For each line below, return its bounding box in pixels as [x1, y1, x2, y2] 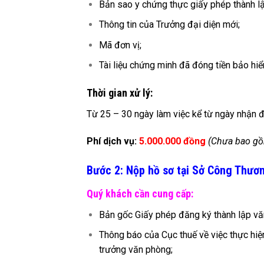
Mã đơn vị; [98, 39, 141, 51]
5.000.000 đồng [139, 135, 206, 147]
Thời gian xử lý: [87, 87, 155, 100]
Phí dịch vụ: [87, 135, 139, 147]
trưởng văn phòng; [98, 244, 173, 256]
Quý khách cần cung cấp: [87, 187, 193, 200]
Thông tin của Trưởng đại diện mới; [98, 19, 240, 31]
